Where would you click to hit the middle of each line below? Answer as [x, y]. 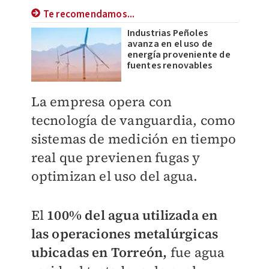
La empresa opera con [101, 101]
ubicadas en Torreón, [99, 252]
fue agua [196, 252]
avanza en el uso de [170, 44]
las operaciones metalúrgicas [125, 234]
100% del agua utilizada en [132, 215]
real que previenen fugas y [116, 157]
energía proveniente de [179, 55]
